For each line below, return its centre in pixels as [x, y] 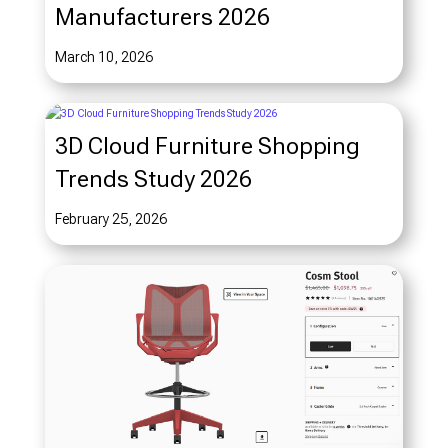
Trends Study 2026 [153, 179]
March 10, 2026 [103, 57]
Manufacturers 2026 [162, 17]
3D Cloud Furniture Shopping [207, 146]
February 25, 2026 [110, 219]
